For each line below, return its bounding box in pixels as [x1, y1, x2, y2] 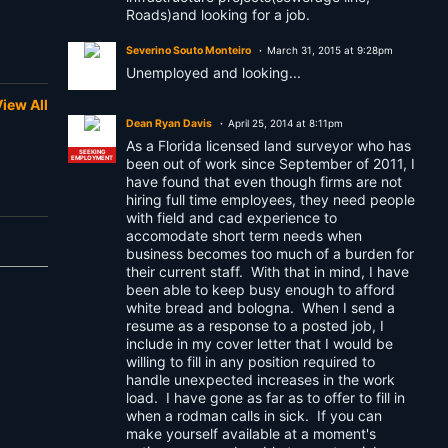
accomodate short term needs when [126, 227, 362, 244]
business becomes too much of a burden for [126, 245, 414, 262]
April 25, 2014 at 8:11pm [228, 117, 343, 129]
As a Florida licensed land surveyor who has [126, 137, 411, 154]
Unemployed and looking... [126, 64, 301, 81]
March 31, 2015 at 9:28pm [267, 44, 393, 56]
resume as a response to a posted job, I [126, 317, 384, 334]
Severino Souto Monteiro [126, 44, 251, 57]
